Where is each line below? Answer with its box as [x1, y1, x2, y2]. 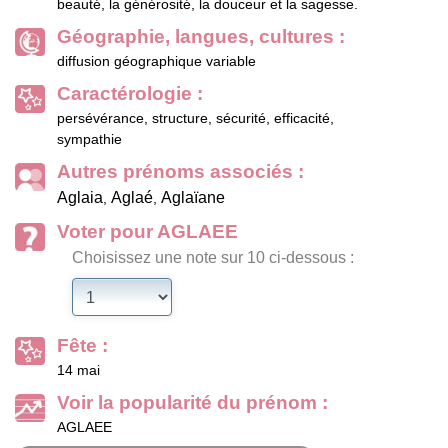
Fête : [57, 335, 108, 357]
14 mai [57, 362, 100, 379]
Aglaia [57, 189, 103, 207]
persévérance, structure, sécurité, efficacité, [57, 110, 334, 127]
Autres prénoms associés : [57, 161, 304, 183]
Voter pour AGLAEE [57, 221, 238, 243]
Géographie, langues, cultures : [57, 26, 345, 48]
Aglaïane [161, 189, 225, 207]
